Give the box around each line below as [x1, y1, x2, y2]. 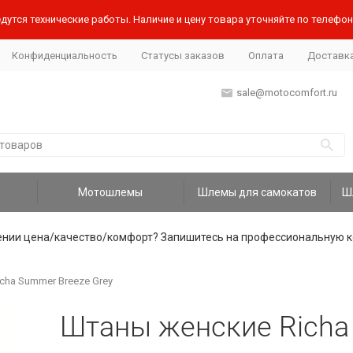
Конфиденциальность [11, 49, 117, 61]
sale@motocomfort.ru [236, 87, 337, 98]
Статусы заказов [140, 49, 225, 61]
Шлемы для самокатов [198, 186, 317, 199]
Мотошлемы [78, 186, 143, 199]
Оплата [247, 49, 284, 61]
